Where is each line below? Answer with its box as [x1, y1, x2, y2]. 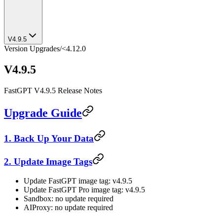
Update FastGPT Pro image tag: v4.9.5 [24, 185, 145, 194]
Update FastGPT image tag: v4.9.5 [24, 177, 132, 185]
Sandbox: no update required [24, 194, 113, 203]
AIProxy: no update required [24, 203, 113, 212]
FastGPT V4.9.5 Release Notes [4, 86, 102, 95]
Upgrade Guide [4, 106, 82, 119]
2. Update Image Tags [4, 156, 92, 167]
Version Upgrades [4, 44, 60, 53]
